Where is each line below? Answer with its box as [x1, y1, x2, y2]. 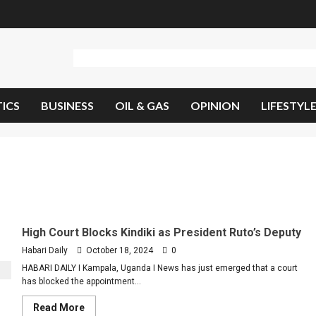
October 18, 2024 [83, 245, 155, 255]
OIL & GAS [115, 99, 169, 112]
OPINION [190, 99, 240, 112]
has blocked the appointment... [21, 276, 141, 286]
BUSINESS [41, 99, 94, 112]
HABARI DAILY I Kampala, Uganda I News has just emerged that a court [21, 263, 298, 273]
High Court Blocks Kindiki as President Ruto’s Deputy [21, 226, 301, 239]
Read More [32, 302, 85, 313]
